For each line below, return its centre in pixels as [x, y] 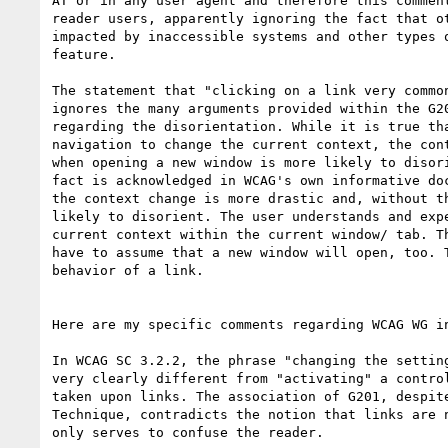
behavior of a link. [128, 270]
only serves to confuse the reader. [188, 432]
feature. [84, 54]
